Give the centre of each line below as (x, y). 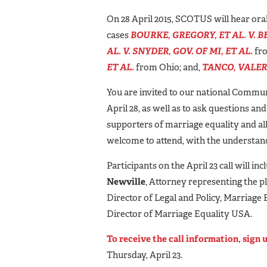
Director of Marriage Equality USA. (179, 214)
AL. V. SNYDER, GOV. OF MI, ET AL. (180, 51)
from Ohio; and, (168, 67)
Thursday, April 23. (145, 255)
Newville (126, 181)
